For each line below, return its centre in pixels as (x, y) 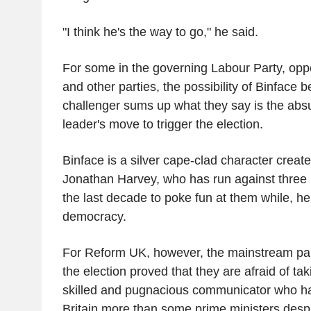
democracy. (94, 216)
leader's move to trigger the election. (162, 124)
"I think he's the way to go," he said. (160, 32)
